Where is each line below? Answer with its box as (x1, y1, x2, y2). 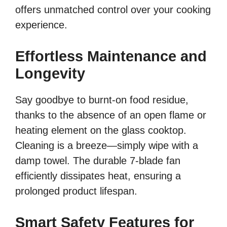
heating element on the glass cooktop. (15, 124, 186, 136)
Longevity (15, 65, 85, 82)
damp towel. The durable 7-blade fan (15, 155, 180, 166)
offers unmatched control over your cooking (15, 4, 211, 15)
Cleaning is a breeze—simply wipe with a (15, 139, 198, 151)
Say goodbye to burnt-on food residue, (15, 94, 188, 105)
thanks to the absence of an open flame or (15, 109, 206, 121)
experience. (15, 19, 67, 30)
